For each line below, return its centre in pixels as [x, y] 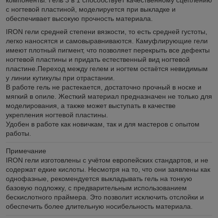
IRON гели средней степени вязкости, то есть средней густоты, [107, 31]
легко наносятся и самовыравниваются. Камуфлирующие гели [107, 41]
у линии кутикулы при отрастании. [60, 78]
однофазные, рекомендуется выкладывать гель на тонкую [99, 178]
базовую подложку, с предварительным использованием [96, 188]
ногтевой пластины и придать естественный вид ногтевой [98, 59]
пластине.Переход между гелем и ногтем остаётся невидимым [107, 68]
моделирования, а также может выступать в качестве [91, 105]
